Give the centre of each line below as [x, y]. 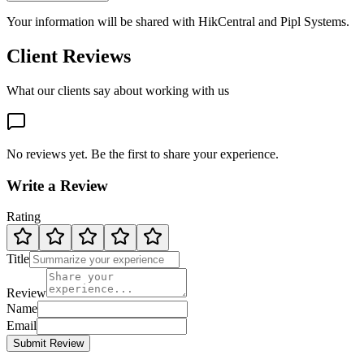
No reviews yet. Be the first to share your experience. [143, 154]
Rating [24, 217]
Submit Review [48, 344]
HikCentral [227, 22]
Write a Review [57, 185]
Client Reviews [69, 56]
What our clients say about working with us [118, 90]
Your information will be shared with [102, 22]
